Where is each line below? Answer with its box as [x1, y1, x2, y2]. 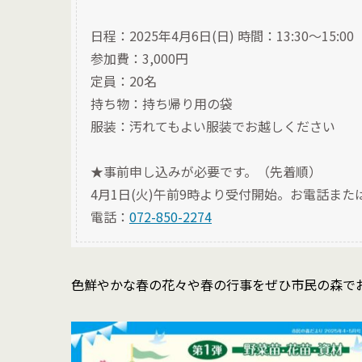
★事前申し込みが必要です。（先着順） [90, 161, 322, 181]
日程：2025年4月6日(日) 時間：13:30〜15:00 [90, 25, 354, 45]
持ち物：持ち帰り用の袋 [90, 93, 233, 113]
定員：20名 [90, 70, 157, 90]
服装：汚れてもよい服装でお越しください [90, 116, 335, 136]
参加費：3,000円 [90, 48, 188, 68]
